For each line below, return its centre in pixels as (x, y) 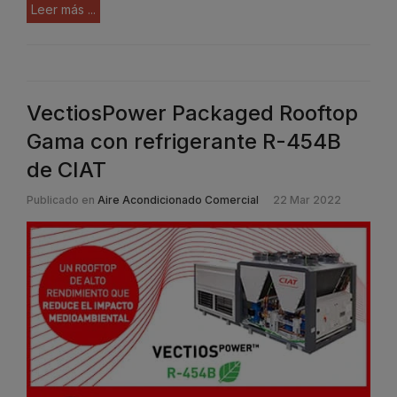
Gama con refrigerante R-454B (184, 141)
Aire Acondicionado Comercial (178, 199)
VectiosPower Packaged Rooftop (192, 113)
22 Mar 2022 (307, 199)
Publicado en (61, 199)
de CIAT (66, 169)
